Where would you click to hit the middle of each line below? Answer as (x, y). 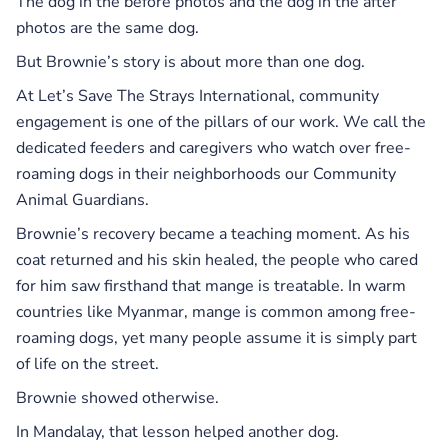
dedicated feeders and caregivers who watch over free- (213, 147)
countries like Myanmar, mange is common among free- (216, 311)
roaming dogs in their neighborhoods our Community (206, 173)
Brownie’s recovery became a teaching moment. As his (213, 233)
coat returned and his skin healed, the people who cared (217, 259)
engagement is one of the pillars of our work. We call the (221, 121)
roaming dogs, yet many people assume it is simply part (216, 337)
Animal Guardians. (82, 199)
